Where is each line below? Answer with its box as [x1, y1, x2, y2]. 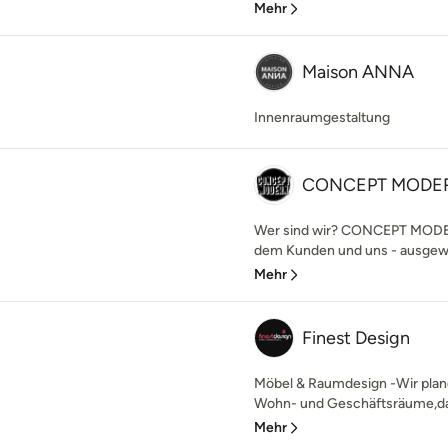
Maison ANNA [302, 61, 414, 83]
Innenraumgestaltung [254, 109, 390, 126]
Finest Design [302, 327, 410, 349]
